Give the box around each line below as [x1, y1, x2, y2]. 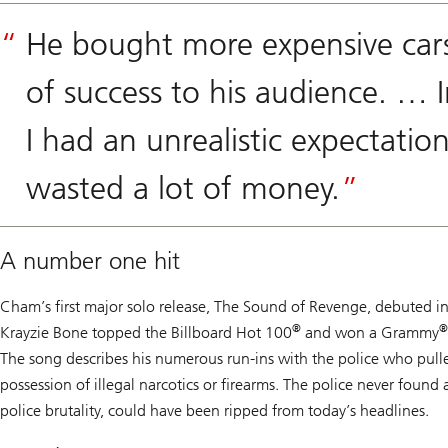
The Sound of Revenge [214, 296, 367, 316]
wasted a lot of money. [26, 167, 349, 207]
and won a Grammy [301, 322, 439, 342]
